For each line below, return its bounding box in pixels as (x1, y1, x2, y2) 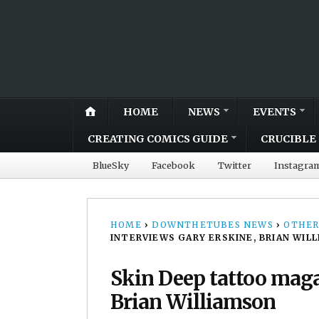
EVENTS (253, 105, 296, 118)
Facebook (152, 159, 195, 171)
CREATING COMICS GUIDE (88, 132, 228, 145)
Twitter (218, 159, 251, 171)
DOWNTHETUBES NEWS (152, 219, 273, 230)
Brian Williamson (110, 288, 276, 315)
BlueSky (93, 159, 129, 171)
